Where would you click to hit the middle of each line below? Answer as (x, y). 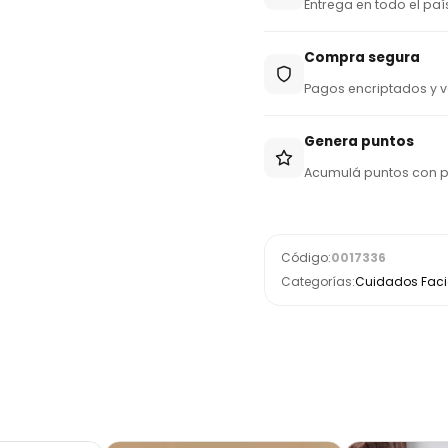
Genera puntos (359, 141)
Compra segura (362, 57)
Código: (306, 257)
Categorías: (318, 281)
